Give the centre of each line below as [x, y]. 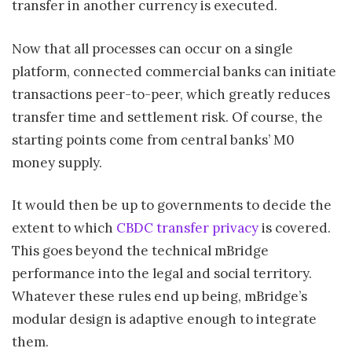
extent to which [64, 228]
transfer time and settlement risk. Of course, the [167, 117]
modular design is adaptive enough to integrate [164, 319]
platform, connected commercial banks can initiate [174, 71]
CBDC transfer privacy [187, 228]
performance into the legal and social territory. [162, 274]
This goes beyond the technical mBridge [140, 251]
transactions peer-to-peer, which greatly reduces [171, 94]
